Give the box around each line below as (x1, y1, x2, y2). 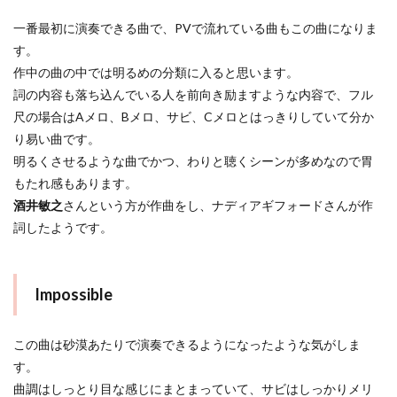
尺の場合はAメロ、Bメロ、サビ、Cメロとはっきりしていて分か (13, 108, 374, 124)
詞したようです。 (13, 219, 113, 235)
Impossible (35, 284, 113, 304)
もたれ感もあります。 (13, 175, 137, 191)
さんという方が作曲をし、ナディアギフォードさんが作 (63, 197, 373, 213)
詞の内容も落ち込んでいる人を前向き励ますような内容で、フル (13, 86, 373, 102)
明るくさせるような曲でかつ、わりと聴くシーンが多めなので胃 (13, 152, 373, 168)
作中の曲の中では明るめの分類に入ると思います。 (13, 64, 299, 80)
